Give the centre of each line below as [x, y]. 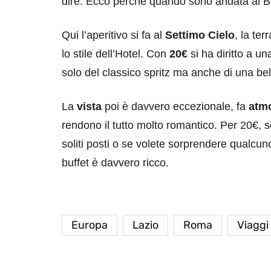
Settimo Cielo [200, 35]
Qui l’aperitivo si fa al [113, 35]
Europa [90, 225]
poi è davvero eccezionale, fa [175, 106]
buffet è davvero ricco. [115, 162]
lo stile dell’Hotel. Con [116, 54]
